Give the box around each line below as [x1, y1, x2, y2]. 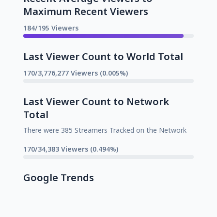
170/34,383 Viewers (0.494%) [23, 144, 118, 154]
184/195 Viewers [23, 23, 78, 32]
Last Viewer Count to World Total [23, 49, 183, 63]
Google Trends [23, 170, 94, 184]
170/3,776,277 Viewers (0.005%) [23, 68, 128, 77]
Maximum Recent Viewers [23, 4, 148, 18]
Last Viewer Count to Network [23, 94, 169, 108]
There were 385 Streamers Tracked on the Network [23, 125, 186, 135]
